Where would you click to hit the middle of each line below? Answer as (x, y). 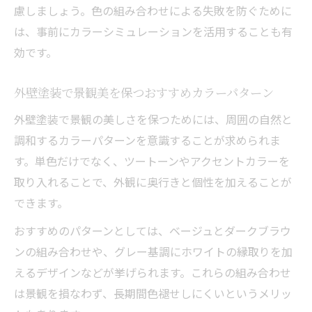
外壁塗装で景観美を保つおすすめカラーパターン (144, 92)
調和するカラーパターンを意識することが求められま (147, 140)
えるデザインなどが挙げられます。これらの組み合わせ (153, 272)
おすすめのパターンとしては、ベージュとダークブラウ (153, 230)
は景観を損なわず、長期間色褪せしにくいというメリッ (153, 293)
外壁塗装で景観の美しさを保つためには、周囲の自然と (153, 119)
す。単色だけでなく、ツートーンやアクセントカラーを (152, 161)
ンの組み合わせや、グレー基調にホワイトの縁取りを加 (153, 251)
